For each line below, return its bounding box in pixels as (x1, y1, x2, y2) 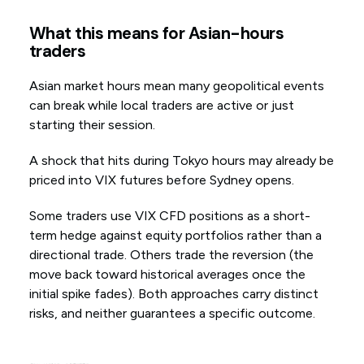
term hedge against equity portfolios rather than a (28, 227, 322, 244)
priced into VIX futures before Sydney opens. (28, 172, 294, 188)
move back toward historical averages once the (28, 266, 305, 283)
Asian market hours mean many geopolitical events (28, 78, 324, 94)
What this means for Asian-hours (28, 23, 284, 45)
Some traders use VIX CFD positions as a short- (28, 208, 310, 224)
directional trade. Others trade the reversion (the (28, 247, 314, 263)
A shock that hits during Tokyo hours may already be (28, 153, 334, 169)
